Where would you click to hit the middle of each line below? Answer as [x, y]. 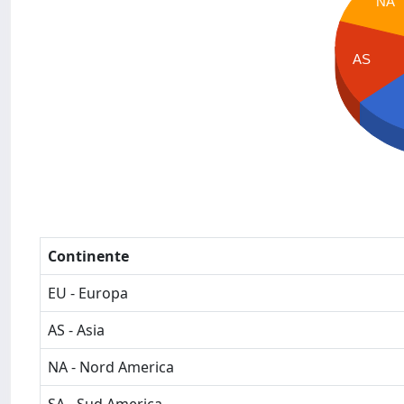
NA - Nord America [111, 367]
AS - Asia [76, 330]
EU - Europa [88, 293]
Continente [88, 256]
